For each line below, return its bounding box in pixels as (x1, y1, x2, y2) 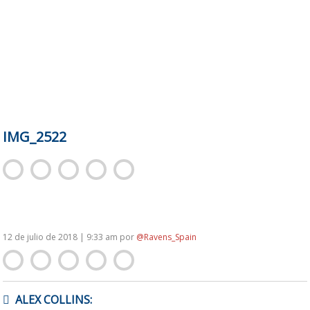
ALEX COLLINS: (15, 291, 93, 307)
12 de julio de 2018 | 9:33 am (3, 230, 120, 243)
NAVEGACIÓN (2, 284, 69, 298)
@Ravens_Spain (136, 230, 197, 243)
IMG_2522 (3, 127, 67, 146)
